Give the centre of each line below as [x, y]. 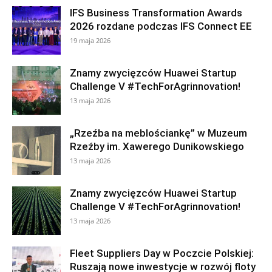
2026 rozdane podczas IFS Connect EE [161, 26]
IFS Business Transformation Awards [156, 13]
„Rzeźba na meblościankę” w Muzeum [158, 133]
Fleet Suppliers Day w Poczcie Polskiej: [162, 253]
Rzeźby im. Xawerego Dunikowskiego [157, 147]
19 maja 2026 [90, 41]
